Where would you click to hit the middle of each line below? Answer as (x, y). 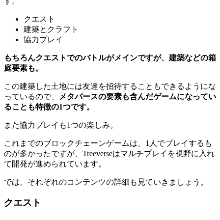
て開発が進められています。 (55, 164)
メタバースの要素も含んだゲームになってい (137, 96)
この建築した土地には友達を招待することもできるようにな (110, 86)
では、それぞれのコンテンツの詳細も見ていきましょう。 (106, 182)
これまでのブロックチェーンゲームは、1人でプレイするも (108, 143)
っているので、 (31, 96)
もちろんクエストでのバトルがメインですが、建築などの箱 (110, 57)
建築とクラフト (51, 29)
